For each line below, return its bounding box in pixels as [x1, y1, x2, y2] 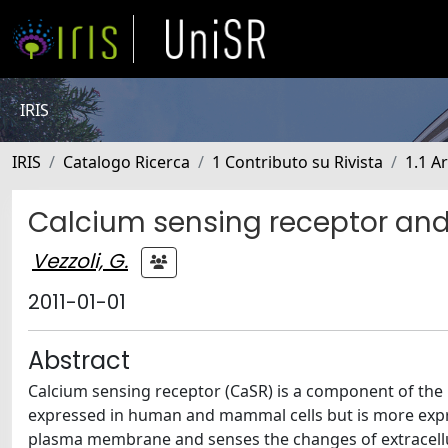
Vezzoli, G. [32, 246, 128, 275]
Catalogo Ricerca [63, 151, 190, 173]
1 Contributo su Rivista [212, 151, 383, 173]
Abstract [28, 344, 130, 377]
